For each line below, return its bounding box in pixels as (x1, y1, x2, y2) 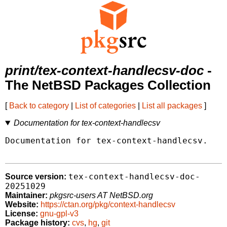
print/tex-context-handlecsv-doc (5, 63, 204, 78)
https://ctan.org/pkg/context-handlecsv (41, 200, 175, 209)
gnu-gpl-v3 (40, 209, 79, 218)
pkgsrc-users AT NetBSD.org (50, 191, 153, 200)
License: (5, 209, 38, 218)
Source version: (5, 172, 66, 181)
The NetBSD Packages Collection (5, 78, 211, 93)
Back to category (9, 101, 69, 110)
